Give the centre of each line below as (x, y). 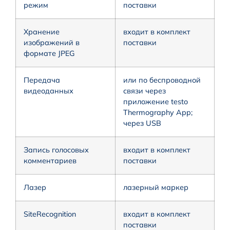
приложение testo (156, 101)
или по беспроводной (162, 80)
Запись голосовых (56, 150)
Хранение (42, 32)
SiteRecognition (50, 214)
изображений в (52, 42)
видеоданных (49, 91)
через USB (142, 123)
